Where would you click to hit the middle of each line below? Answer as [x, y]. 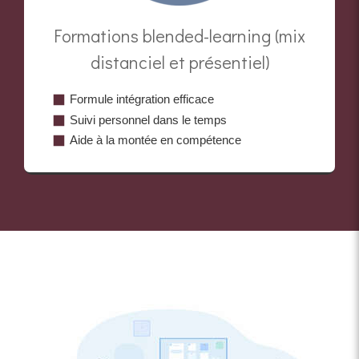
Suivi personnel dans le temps [148, 119]
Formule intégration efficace [142, 99]
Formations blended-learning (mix [179, 36]
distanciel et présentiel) [179, 63]
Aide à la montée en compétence [155, 140]
